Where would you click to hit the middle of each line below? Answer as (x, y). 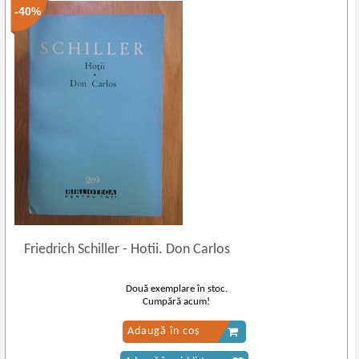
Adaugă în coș (163, 331)
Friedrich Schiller (74, 250)
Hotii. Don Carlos (179, 250)
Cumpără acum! (177, 302)
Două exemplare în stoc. (176, 289)
